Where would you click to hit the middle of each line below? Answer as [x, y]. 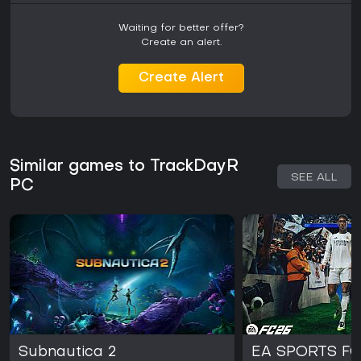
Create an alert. [181, 43]
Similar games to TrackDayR [124, 167]
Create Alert [181, 79]
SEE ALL [314, 178]
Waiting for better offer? [181, 29]
